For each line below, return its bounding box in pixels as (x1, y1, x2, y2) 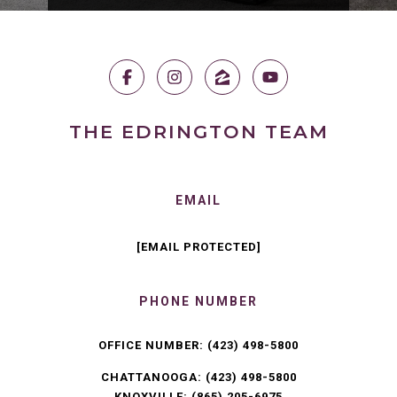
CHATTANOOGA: (100, 370, 206, 385)
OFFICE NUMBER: (98, 339, 207, 353)
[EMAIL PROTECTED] (136, 240, 261, 254)
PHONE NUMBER (139, 294, 258, 309)
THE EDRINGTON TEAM (68, 121, 329, 144)
